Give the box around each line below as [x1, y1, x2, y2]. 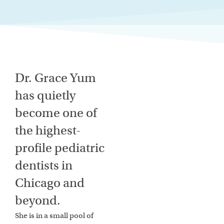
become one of [15, 105, 97, 121]
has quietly [15, 88, 76, 103]
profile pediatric [15, 140, 105, 156]
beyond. [15, 193, 61, 208]
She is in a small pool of [15, 211, 94, 220]
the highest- [15, 123, 81, 138]
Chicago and [15, 175, 85, 191]
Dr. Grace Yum [15, 70, 96, 86]
